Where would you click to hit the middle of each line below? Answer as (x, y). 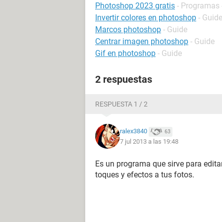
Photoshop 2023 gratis (135, 6)
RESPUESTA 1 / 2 (121, 104)
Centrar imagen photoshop (142, 41)
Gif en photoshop (125, 53)
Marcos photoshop (128, 29)
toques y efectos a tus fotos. (145, 175)
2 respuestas (124, 79)
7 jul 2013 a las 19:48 (149, 141)
